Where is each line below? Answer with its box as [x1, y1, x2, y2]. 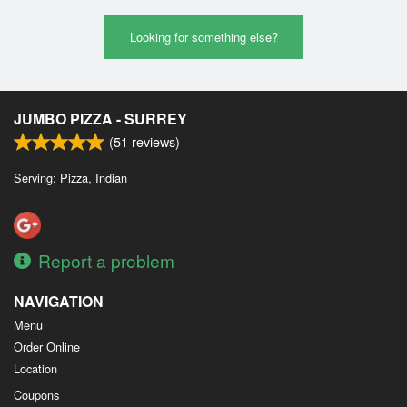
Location [14, 359, 57, 377]
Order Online [14, 337, 80, 355]
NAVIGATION [14, 290, 104, 312]
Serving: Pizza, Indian [14, 168, 127, 186]
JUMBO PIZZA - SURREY [14, 107, 187, 129]
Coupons [14, 385, 59, 403]
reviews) [128, 131, 180, 151]
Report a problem [38, 247, 174, 273]
